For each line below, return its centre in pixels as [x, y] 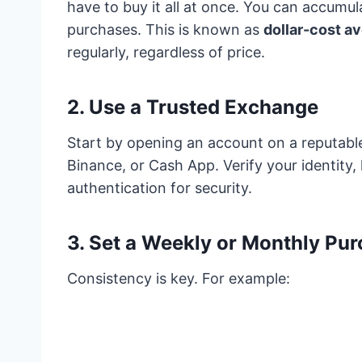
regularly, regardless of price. [166, 53]
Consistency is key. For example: [179, 279]
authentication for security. [160, 188]
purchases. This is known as [165, 30]
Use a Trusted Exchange [204, 107]
